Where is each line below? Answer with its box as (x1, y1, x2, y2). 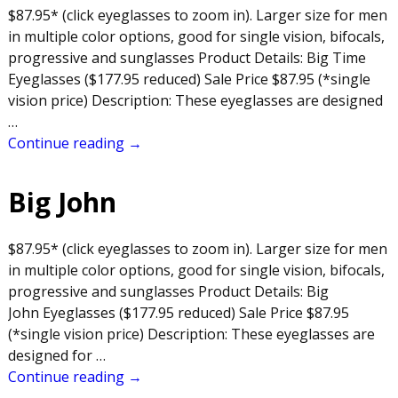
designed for (7, 345, 96, 365)
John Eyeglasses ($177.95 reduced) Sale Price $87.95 (7, 302, 349, 322)
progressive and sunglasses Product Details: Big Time (7, 47, 366, 68)
